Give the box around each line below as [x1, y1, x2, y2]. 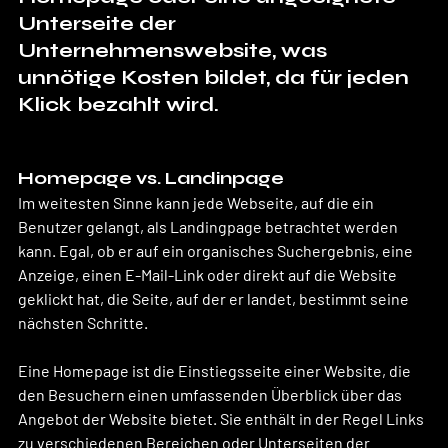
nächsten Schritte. [18, 312, 148, 332]
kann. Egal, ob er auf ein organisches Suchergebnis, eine [18, 240, 416, 260]
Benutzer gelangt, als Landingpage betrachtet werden [18, 216, 401, 236]
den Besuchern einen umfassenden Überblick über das [18, 384, 405, 404]
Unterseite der [18, 10, 181, 36]
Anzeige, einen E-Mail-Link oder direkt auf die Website [18, 264, 400, 284]
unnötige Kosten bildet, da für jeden [18, 64, 414, 90]
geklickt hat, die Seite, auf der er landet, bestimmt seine [18, 288, 412, 308]
